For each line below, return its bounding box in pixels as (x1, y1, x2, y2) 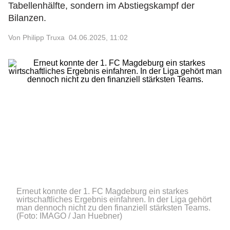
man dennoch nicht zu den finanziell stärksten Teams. (16, 203, 210, 212)
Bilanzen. (8, 13, 46, 23)
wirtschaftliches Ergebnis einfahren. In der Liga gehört (16, 195, 212, 204)
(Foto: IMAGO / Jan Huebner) (16, 212, 122, 220)
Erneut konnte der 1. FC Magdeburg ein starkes (16, 187, 188, 196)
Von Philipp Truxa (8, 33, 65, 42)
